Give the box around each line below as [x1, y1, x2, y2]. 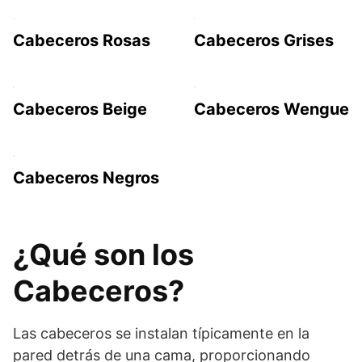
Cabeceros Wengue [194, 99, 349, 119]
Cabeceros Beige [13, 99, 147, 119]
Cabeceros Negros [13, 167, 159, 187]
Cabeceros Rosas [13, 30, 150, 50]
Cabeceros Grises [194, 30, 334, 50]
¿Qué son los [13, 236, 194, 272]
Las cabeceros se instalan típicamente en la [13, 324, 309, 342]
